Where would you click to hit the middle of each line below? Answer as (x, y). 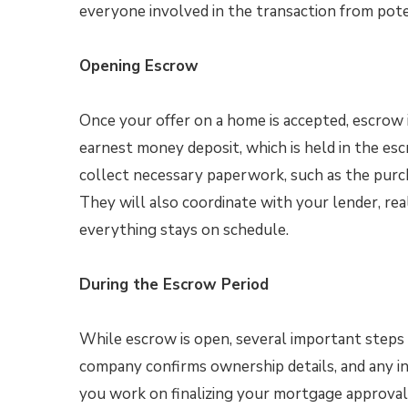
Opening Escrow (139, 66)
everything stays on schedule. (184, 230)
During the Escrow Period (174, 285)
